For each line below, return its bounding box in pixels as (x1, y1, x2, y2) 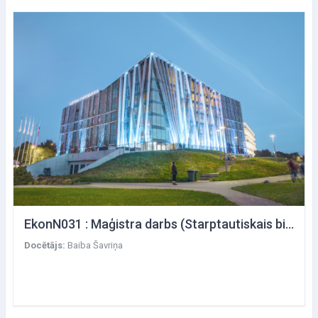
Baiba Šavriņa (67, 240, 123, 251)
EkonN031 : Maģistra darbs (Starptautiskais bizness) (285, 216, 294, 232)
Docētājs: (24, 240, 67, 251)
